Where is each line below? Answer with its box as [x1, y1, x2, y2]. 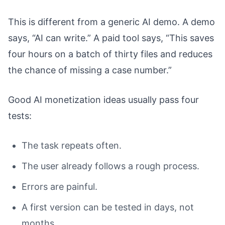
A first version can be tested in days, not [22, 202, 194, 213]
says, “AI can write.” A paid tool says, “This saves [8, 33, 214, 44]
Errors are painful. [22, 181, 97, 192]
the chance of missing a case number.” [8, 65, 172, 76]
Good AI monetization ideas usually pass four [8, 94, 199, 105]
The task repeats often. [22, 140, 122, 151]
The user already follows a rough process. [22, 161, 199, 172]
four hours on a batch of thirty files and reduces [8, 49, 212, 60]
